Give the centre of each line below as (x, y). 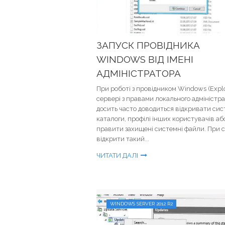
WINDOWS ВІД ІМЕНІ (145, 59)
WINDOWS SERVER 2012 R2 (141, 204)
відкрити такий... (123, 139)
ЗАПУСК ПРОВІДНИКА (148, 45)
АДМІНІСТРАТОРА (139, 73)
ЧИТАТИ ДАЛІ (117, 155)
